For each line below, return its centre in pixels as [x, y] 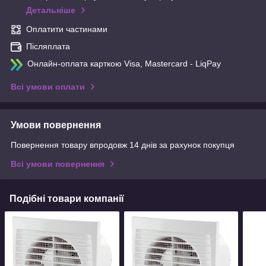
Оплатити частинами [67, 29]
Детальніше [51, 10]
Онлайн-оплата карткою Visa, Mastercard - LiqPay [124, 64]
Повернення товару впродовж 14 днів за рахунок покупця [123, 145]
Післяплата [48, 47]
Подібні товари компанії [67, 199]
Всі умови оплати [48, 87]
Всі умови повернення [58, 164]
